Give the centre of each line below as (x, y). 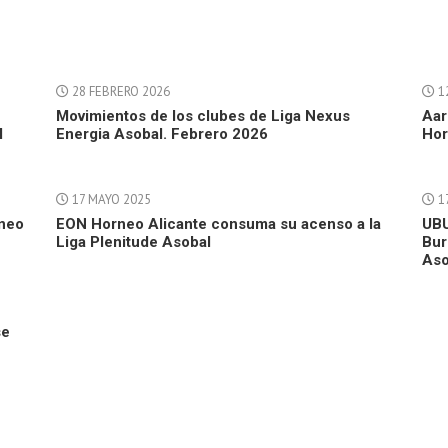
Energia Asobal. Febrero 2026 (161, 134)
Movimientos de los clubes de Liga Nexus (202, 116)
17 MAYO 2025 (109, 199)
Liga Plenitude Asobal (133, 242)
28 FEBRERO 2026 (119, 91)
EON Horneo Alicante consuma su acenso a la (218, 224)
